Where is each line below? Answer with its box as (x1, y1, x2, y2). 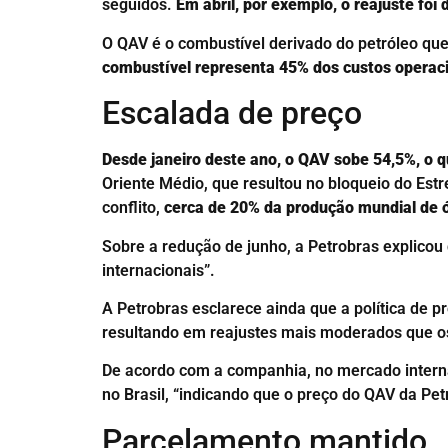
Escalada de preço (102, 94, 370, 133)
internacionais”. (102, 260, 223, 280)
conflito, (102, 198, 164, 218)
